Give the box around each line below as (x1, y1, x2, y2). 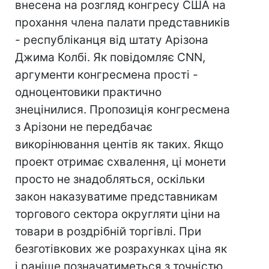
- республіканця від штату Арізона (15, 33, 208, 47)
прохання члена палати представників (15, 16, 230, 29)
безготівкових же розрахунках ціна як (15, 242, 227, 256)
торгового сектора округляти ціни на (15, 207, 220, 221)
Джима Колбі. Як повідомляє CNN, (15, 50, 205, 64)
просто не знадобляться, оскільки (15, 172, 205, 186)
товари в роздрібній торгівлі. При (15, 225, 201, 238)
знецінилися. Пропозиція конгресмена (15, 103, 230, 116)
